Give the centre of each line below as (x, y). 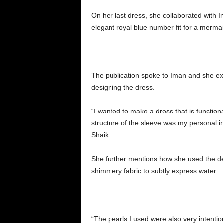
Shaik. (101, 135)
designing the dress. (123, 87)
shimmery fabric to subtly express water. (154, 170)
